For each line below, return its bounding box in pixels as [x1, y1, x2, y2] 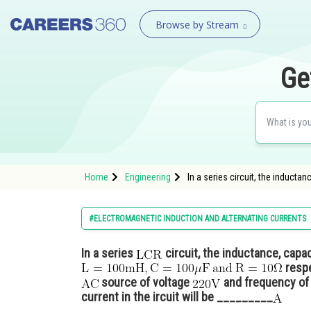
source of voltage [99, 275, 192, 289]
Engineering [125, 171, 171, 183]
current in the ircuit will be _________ [81, 289, 273, 304]
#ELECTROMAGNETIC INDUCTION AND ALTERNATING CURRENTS [89, 214, 306, 224]
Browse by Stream [155, 18, 239, 31]
